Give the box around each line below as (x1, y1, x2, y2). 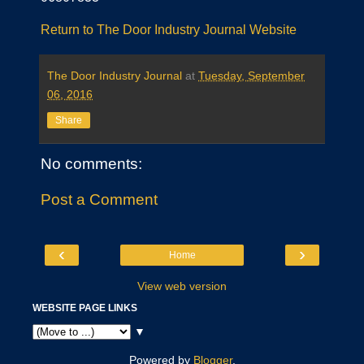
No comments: (41, 155, 142, 173)
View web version (137, 279, 227, 293)
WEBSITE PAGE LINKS (32, 302, 137, 314)
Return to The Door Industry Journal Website (41, 23, 297, 37)
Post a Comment (41, 190, 158, 208)
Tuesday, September (198, 69, 305, 83)
